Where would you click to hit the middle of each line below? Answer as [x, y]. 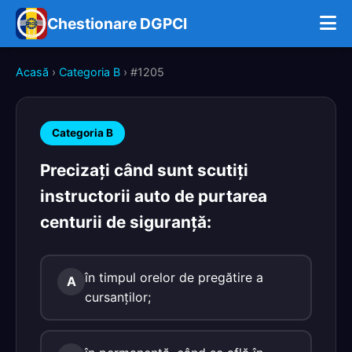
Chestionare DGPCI [117, 24]
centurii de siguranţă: [126, 222]
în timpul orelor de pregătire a [174, 277]
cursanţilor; [118, 297]
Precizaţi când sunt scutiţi [144, 170]
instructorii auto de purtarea [154, 196]
